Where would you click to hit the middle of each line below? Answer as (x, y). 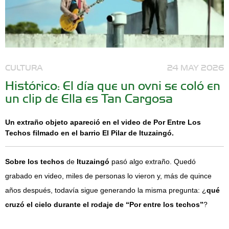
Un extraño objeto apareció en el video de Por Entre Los (103, 122)
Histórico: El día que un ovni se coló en (113, 85)
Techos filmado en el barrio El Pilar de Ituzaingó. (90, 133)
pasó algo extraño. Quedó (153, 162)
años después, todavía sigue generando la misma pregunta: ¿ (106, 190)
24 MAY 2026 (196, 67)
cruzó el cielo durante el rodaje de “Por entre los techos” (104, 204)
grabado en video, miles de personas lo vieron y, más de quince (108, 176)
